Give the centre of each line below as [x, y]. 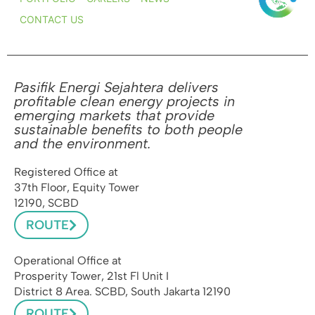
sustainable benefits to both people [128, 130]
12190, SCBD [46, 203]
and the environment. [83, 144]
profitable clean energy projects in [124, 102]
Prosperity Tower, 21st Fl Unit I [91, 276]
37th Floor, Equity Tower [77, 188]
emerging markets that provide [114, 116]
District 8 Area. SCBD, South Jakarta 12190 [122, 292]
